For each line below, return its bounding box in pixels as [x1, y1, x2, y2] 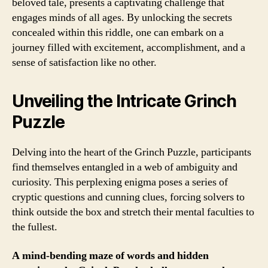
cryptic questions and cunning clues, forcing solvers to [12, 190, 245, 204]
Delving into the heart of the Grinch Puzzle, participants [12, 145, 251, 159]
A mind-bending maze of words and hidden [12, 248, 209, 263]
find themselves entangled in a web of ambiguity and [12, 160, 237, 174]
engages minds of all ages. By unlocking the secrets [12, 11, 232, 25]
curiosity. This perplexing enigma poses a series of [12, 175, 228, 189]
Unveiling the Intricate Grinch [12, 91, 237, 111]
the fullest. [12, 220, 57, 234]
